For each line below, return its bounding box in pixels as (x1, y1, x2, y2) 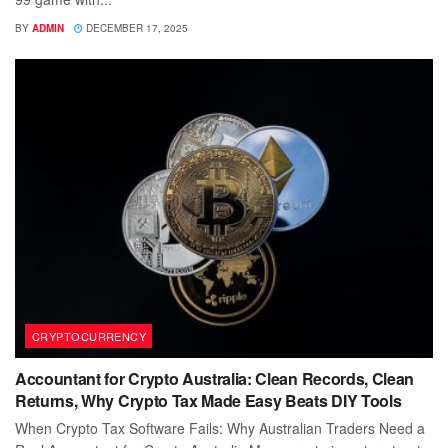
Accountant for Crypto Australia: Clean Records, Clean (15, 367, 415, 391)
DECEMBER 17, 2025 (83, 21, 188, 36)
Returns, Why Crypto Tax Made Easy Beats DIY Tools (15, 389, 402, 413)
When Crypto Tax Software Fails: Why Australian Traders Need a (15, 418, 425, 439)
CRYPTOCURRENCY (32, 328, 147, 345)
